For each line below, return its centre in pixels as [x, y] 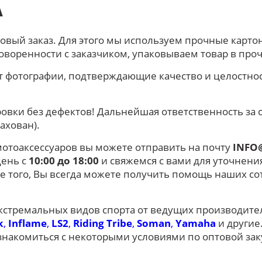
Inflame [27, 223]
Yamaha [196, 223]
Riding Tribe [103, 223]
